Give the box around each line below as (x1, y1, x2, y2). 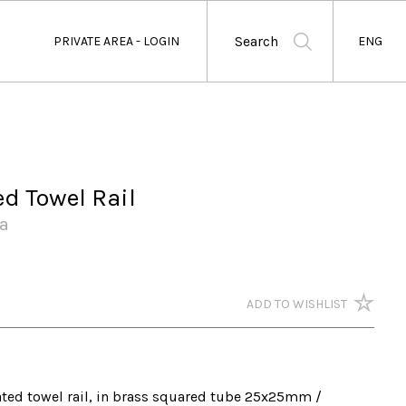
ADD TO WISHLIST (246, 296, 347, 312)
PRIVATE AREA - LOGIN (53, 34, 179, 49)
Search (235, 33, 278, 50)
